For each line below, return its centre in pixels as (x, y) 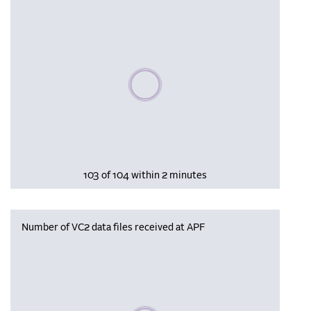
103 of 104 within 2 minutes (145, 175)
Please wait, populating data (190, 73)
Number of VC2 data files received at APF (113, 227)
